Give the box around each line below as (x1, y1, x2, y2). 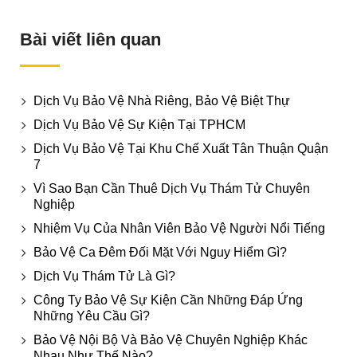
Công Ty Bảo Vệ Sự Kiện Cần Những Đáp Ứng (33, 292, 303, 307)
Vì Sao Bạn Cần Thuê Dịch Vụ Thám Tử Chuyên (33, 181, 310, 195)
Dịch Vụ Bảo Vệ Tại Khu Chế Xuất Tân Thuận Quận (33, 141, 328, 155)
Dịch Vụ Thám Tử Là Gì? (33, 269, 175, 283)
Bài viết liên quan (20, 29, 161, 49)
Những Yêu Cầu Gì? (33, 308, 150, 323)
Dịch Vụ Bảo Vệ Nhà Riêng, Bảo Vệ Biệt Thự (33, 93, 290, 108)
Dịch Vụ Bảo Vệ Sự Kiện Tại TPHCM (33, 117, 245, 131)
